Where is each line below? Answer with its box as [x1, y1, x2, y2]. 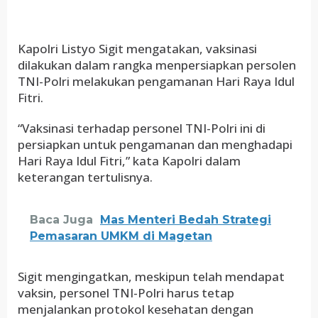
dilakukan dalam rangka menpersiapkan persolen [18, 57, 296, 73]
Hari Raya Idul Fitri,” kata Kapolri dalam [18, 153, 241, 169]
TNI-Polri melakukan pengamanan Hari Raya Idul [18, 73, 295, 89]
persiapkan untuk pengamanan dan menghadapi [18, 136, 292, 153]
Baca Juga [30, 213, 93, 226]
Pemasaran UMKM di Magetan [30, 229, 212, 243]
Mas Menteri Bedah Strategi [100, 213, 271, 226]
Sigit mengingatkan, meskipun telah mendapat [18, 268, 285, 285]
